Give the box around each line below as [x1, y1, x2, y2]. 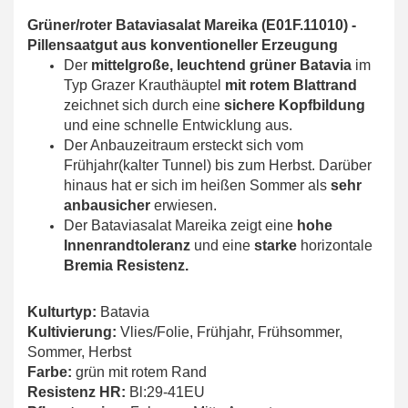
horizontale [301, 238, 372, 254]
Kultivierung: [27, 324, 120, 341]
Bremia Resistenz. [64, 258, 189, 274]
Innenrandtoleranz [64, 238, 194, 254]
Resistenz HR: [27, 384, 126, 401]
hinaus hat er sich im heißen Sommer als [64, 178, 331, 194]
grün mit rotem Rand [76, 364, 207, 381]
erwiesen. [150, 198, 217, 214]
